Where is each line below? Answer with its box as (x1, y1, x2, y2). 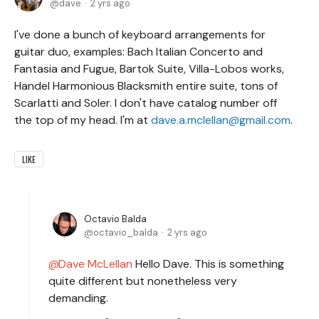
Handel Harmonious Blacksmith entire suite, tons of (14, 78, 278, 93)
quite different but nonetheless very (48, 273, 237, 288)
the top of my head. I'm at (14, 113, 151, 127)
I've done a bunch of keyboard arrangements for (14, 27, 266, 42)
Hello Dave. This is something (132, 256, 284, 271)
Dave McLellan (58, 256, 132, 271)
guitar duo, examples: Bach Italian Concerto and (14, 44, 263, 59)
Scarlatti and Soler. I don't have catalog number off (14, 95, 277, 110)
